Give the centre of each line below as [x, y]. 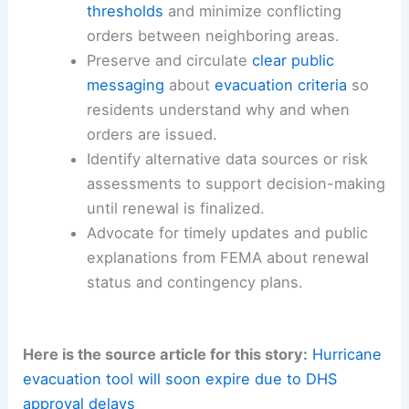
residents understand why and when [218, 110]
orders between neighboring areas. [213, 36]
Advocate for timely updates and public [227, 233]
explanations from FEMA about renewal [227, 258]
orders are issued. [152, 135]
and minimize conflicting [252, 11]
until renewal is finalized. [175, 209]
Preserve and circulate [169, 61]
